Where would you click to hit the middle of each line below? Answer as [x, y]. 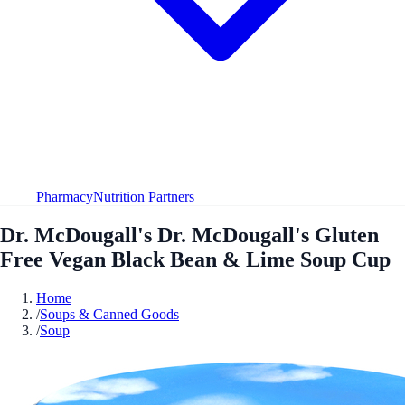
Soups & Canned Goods [109, 314]
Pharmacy [65, 196]
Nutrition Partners [144, 196]
